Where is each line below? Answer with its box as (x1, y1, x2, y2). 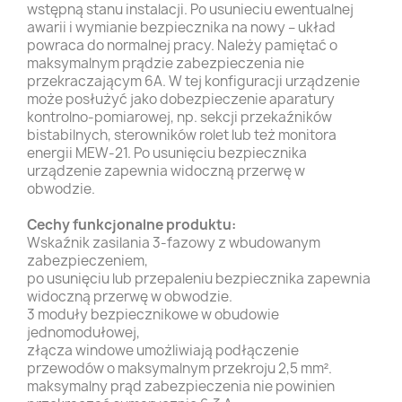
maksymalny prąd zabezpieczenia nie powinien (27, 376, 335, 396)
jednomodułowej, (27, 322, 140, 342)
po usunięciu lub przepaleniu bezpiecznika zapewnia (27, 268, 371, 288)
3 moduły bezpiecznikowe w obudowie (27, 304, 279, 324)
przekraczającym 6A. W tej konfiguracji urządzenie (27, 71, 360, 91)
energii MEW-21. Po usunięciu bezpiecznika (27, 143, 307, 162)
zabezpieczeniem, (27, 250, 148, 270)
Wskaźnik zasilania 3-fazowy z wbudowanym (27, 232, 320, 252)
